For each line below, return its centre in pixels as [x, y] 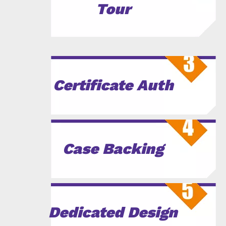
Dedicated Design [113, 212]
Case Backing [113, 148]
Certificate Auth [113, 85]
